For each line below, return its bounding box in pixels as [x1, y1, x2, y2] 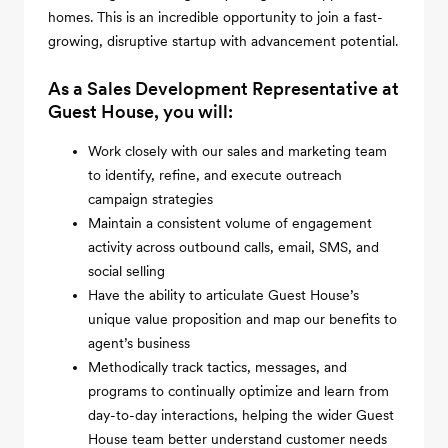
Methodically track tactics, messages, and [88, 359, 347, 375]
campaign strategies [88, 191, 213, 207]
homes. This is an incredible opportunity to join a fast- [48, 9, 383, 25]
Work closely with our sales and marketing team [88, 143, 387, 159]
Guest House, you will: [48, 101, 233, 122]
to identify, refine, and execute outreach [88, 167, 342, 183]
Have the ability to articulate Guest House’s [88, 287, 359, 303]
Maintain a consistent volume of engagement [88, 215, 372, 231]
